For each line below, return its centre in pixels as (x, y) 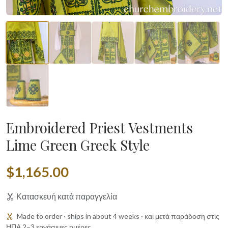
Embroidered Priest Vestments (99, 128)
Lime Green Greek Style (78, 145)
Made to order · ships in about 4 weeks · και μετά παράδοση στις (117, 216)
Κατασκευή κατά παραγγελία (67, 196)
